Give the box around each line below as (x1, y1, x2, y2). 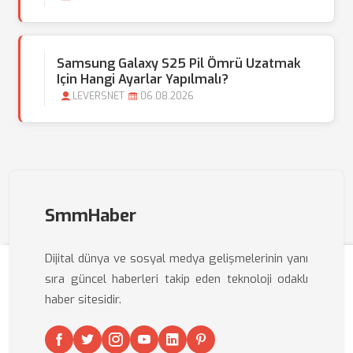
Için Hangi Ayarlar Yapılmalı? (57, 71, 229, 87)
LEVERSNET (72, 90, 124, 102)
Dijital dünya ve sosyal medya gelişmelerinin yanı (45, 251, 308, 266)
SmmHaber (45, 204, 136, 227)
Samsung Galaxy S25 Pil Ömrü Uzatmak (57, 55, 301, 72)
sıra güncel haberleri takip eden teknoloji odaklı (45, 271, 308, 287)
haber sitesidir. (45, 292, 121, 307)
